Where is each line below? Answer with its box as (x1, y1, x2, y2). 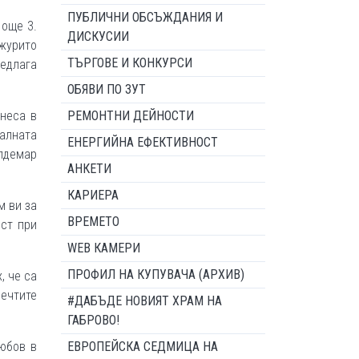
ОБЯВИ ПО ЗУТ (67, 82, 146, 97)
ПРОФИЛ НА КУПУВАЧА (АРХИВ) (67, 267, 244, 282)
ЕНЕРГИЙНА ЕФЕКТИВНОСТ (67, 135, 218, 150)
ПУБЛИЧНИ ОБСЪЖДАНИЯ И (67, 10, 223, 25)
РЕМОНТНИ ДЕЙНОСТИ (67, 108, 194, 123)
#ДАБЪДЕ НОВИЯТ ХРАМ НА (67, 293, 222, 309)
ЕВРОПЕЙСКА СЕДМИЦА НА (67, 339, 218, 354)
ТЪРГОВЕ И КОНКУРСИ (67, 55, 192, 71)
